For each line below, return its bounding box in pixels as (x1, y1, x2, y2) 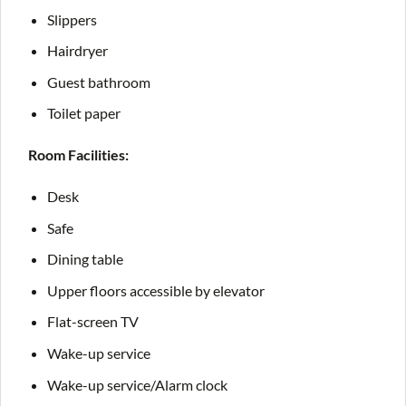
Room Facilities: (28, 146, 129, 164)
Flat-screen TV (46, 313, 139, 331)
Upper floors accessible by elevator (46, 281, 265, 299)
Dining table (46, 250, 123, 268)
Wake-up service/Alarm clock (46, 375, 227, 393)
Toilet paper (46, 104, 121, 122)
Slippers (46, 10, 97, 28)
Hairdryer (46, 42, 108, 60)
